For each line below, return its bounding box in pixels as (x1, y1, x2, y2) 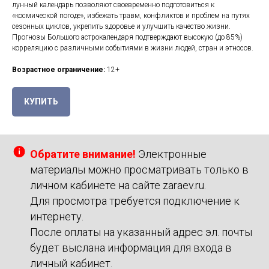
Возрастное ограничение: (12, 65, 105, 74)
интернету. (30, 210, 83, 223)
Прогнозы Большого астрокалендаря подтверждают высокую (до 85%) (12, 33, 243, 41)
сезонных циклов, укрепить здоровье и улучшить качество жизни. (12, 22, 231, 31)
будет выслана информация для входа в (30, 241, 232, 255)
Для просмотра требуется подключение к (30, 195, 240, 208)
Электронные (136, 148, 207, 161)
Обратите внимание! (30, 148, 136, 161)
